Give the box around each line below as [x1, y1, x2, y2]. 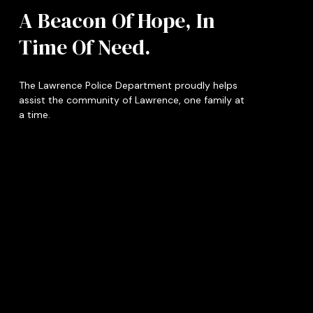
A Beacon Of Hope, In [18, 6, 215, 35]
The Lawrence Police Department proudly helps [18, 78, 238, 92]
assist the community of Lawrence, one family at [18, 93, 245, 106]
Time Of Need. [18, 32, 150, 61]
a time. [18, 108, 50, 121]
